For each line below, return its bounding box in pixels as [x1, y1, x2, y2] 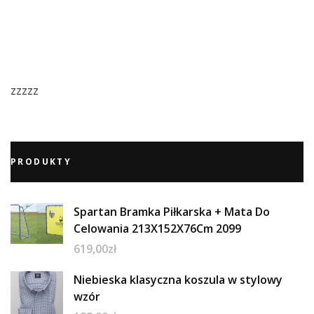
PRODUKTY [11, 155, 72, 168]
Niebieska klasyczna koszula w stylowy [74, 271, 282, 287]
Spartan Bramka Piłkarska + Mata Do [74, 203, 270, 219]
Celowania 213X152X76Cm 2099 [74, 220, 241, 236]
